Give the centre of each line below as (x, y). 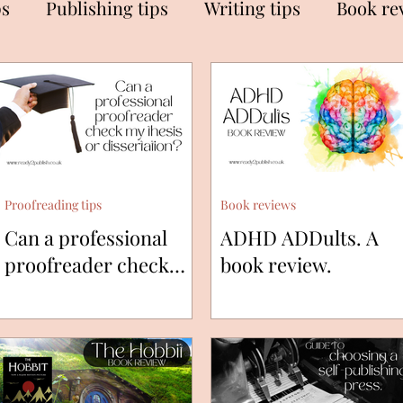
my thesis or (59, 292)
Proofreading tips (53, 205)
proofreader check (87, 265)
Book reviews (258, 205)
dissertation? (62, 319)
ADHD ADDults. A (300, 238)
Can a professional (86, 238)
